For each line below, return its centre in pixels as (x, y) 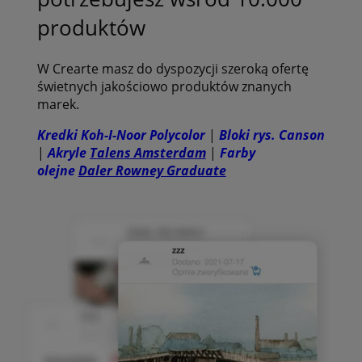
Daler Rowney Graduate (152, 170)
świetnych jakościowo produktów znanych (164, 86)
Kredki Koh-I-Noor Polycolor (121, 135)
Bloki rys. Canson (271, 135)
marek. (58, 104)
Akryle (68, 152)
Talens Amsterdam (147, 152)
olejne (57, 170)
